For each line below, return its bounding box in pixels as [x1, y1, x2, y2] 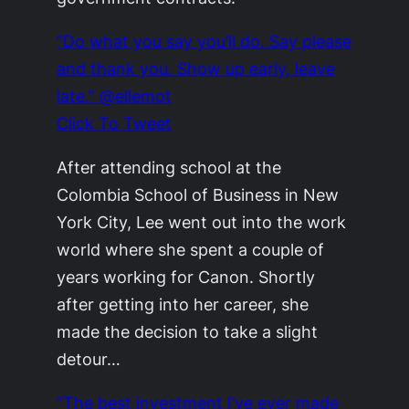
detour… [57, 349, 121, 370]
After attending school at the [57, 157, 282, 178]
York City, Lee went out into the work [57, 212, 347, 233]
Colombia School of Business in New [57, 184, 340, 205]
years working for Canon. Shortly [57, 267, 316, 288]
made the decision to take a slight [57, 321, 319, 342]
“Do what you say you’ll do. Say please [57, 30, 352, 51]
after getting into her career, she [57, 294, 309, 315]
